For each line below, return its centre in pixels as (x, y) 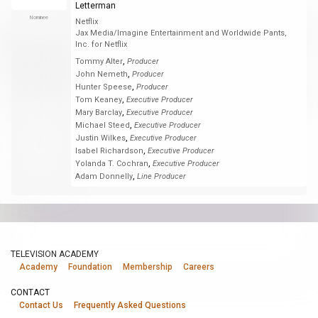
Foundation (90, 267)
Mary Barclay (98, 113)
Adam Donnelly (104, 177)
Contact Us (41, 305)
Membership (148, 267)
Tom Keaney (98, 100)
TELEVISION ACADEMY (55, 254)
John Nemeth (101, 75)
